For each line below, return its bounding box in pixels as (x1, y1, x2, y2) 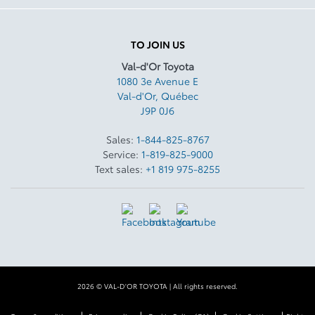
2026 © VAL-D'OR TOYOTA (77, 281, 167, 292)
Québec (160, 89, 198, 103)
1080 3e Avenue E (117, 74, 198, 89)
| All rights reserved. (167, 281, 238, 292)
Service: (102, 147, 141, 162)
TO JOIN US (130, 37, 185, 52)
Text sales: (95, 162, 146, 176)
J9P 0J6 (141, 103, 174, 118)
